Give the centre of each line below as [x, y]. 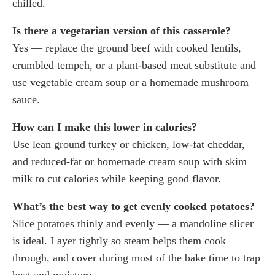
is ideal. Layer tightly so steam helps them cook [119, 240]
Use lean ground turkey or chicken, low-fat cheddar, [129, 144]
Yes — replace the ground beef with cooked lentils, [127, 48]
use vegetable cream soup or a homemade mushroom [130, 82]
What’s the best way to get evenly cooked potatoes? [134, 206]
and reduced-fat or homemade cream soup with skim [130, 161]
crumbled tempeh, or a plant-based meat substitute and [134, 65]
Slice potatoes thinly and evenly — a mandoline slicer [133, 223]
